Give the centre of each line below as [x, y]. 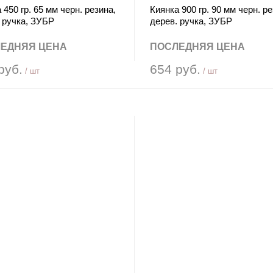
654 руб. [175, 69]
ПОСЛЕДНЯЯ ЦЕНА [197, 47]
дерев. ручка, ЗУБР [191, 21]
